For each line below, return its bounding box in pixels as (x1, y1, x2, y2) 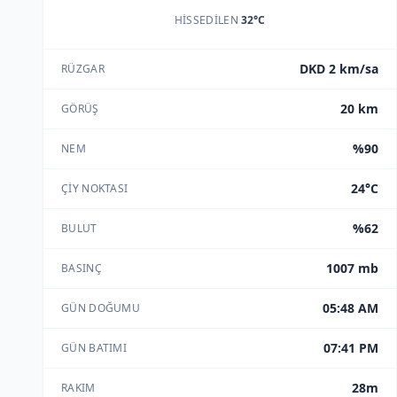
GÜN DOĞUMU (61, 300, 140, 315)
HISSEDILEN (174, 12, 242, 27)
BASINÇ (61, 261, 102, 276)
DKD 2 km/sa (300, 60, 378, 77)
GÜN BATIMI (61, 340, 127, 355)
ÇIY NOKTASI (61, 181, 128, 196)
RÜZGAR (61, 61, 105, 76)
